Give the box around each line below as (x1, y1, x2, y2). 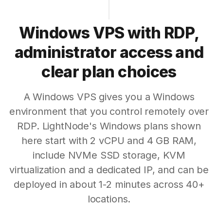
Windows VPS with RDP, (18, 23, 200, 42)
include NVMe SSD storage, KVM (32, 149, 186, 161)
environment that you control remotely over (9, 106, 209, 117)
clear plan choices (41, 62, 177, 81)
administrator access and (14, 43, 204, 62)
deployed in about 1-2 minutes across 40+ (14, 179, 204, 190)
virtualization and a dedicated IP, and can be (9, 164, 209, 176)
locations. (87, 193, 131, 205)
